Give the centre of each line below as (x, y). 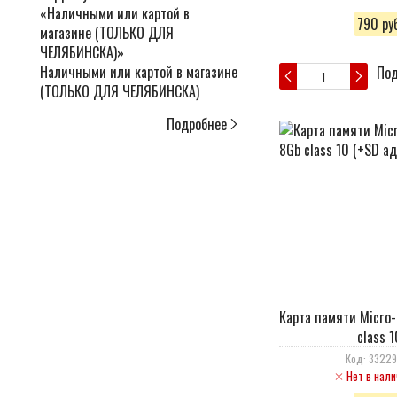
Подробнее (197, 124)
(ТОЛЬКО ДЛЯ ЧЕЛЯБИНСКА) (120, 91)
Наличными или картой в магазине (139, 72)
